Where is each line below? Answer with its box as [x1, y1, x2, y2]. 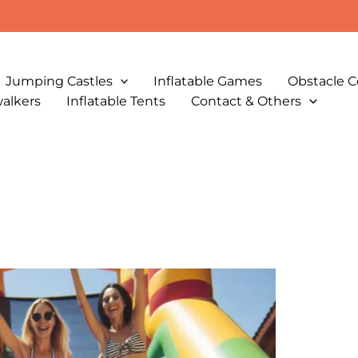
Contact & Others [191, 93, 301, 109]
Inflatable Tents [66, 93, 165, 109]
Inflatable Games [153, 73, 263, 89]
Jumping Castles [5, 73, 113, 89]
